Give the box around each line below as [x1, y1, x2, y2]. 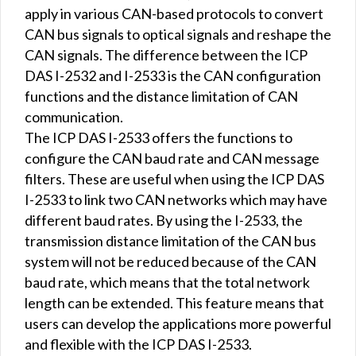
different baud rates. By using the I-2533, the [25, 211, 303, 229]
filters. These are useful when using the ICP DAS [25, 169, 324, 188]
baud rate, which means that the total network [25, 273, 310, 291]
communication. [25, 107, 123, 126]
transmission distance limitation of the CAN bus [25, 231, 316, 250]
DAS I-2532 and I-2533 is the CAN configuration [25, 66, 321, 84]
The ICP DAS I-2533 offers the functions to [25, 128, 292, 146]
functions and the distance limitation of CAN [25, 87, 298, 105]
